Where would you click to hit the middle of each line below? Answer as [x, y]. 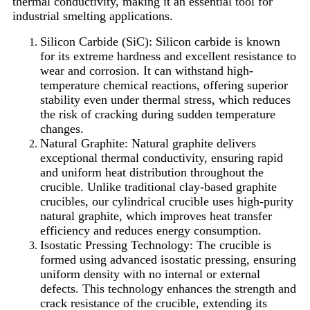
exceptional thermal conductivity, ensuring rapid [162, 157]
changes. [62, 128]
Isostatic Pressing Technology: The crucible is [156, 245]
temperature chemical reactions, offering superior [164, 85]
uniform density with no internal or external [150, 274]
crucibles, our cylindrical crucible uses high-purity [167, 201]
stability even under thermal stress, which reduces [165, 99]
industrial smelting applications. [93, 16]
